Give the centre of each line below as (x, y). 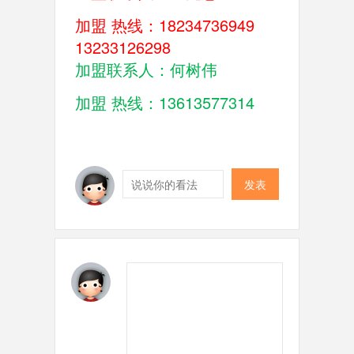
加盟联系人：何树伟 (146, 69)
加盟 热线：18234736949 (164, 25)
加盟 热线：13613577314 (167, 102)
